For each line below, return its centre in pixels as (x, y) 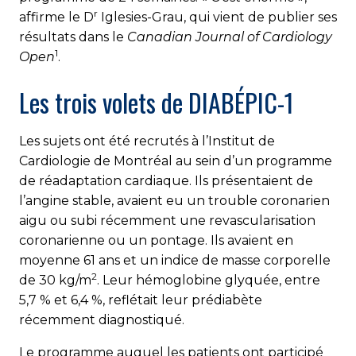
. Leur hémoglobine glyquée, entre (209, 280)
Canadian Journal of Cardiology (230, 37)
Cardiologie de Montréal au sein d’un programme (176, 161)
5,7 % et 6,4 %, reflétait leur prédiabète (141, 300)
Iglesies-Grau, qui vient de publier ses (217, 17)
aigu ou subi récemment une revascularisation (167, 220)
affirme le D (56, 17)
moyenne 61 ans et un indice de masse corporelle (175, 260)
